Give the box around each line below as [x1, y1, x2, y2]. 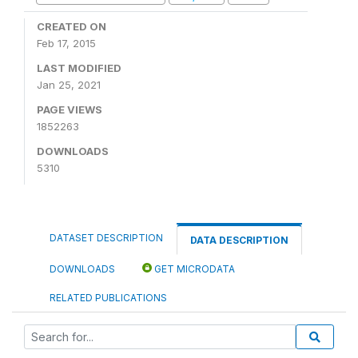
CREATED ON [37, 20, 106, 33]
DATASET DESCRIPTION [50, 232, 163, 244]
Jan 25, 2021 [37, 78, 101, 91]
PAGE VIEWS [37, 103, 102, 116]
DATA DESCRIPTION [190, 234, 288, 246]
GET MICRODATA [152, 263, 235, 275]
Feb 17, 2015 [37, 37, 96, 50]
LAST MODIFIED [37, 62, 121, 74]
